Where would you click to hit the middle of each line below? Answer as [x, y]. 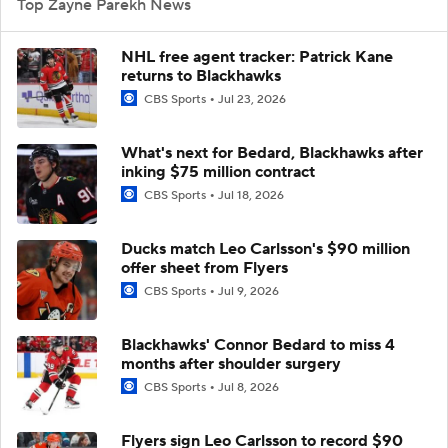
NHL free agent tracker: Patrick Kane [257, 56]
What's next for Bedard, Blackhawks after [272, 152]
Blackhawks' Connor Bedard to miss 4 [258, 344]
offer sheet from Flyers [204, 267]
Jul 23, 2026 [252, 99]
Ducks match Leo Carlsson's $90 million [265, 248]
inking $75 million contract [218, 171]
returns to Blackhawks [201, 75]
